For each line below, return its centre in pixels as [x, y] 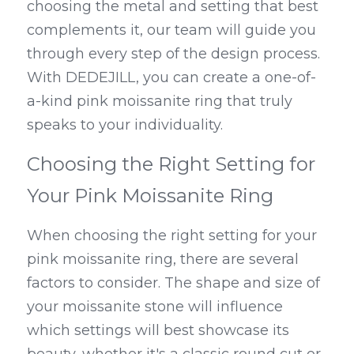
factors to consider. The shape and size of [173, 283]
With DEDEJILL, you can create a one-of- [171, 77]
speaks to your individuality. [125, 125]
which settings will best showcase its [158, 330]
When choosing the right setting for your [172, 235]
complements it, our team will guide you [171, 30]
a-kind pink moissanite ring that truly [160, 101]
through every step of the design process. [173, 54]
